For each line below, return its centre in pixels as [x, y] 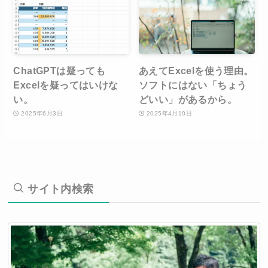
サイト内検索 [59, 189]
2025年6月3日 [42, 114]
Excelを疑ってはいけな [66, 85]
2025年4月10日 [169, 114]
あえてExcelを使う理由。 [196, 70]
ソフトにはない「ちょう [193, 85]
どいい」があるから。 [188, 99]
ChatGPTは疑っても [60, 70]
